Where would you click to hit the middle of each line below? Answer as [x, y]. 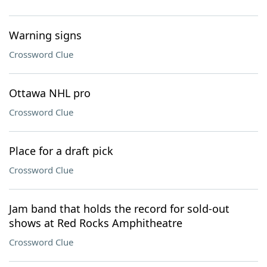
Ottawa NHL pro [50, 93]
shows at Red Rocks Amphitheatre [96, 223]
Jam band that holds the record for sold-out [119, 209]
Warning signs [45, 35]
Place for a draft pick [61, 151]
